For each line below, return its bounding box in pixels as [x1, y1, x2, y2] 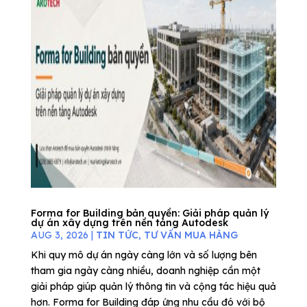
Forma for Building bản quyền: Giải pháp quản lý [30, 207, 269, 219]
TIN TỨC [95, 229, 138, 241]
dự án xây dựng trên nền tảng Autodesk [30, 217, 228, 229]
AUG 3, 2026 [30, 229, 88, 241]
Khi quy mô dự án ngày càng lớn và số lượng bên [30, 249, 257, 261]
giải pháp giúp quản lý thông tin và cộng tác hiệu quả [30, 280, 276, 293]
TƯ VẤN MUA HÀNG [143, 229, 238, 241]
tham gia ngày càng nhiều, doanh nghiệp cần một [30, 265, 260, 277]
